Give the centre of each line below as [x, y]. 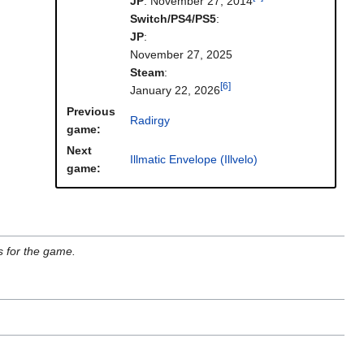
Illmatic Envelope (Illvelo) [194, 160]
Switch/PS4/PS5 [173, 19]
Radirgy [150, 121]
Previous [91, 112]
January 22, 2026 [175, 91]
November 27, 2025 [181, 55]
